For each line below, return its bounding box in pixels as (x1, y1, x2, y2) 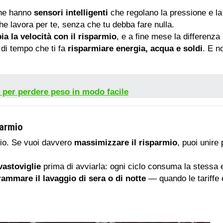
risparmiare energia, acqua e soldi (68, 44, 203, 54)
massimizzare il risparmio (74, 138, 177, 148)
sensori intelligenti (34, 8, 108, 18)
